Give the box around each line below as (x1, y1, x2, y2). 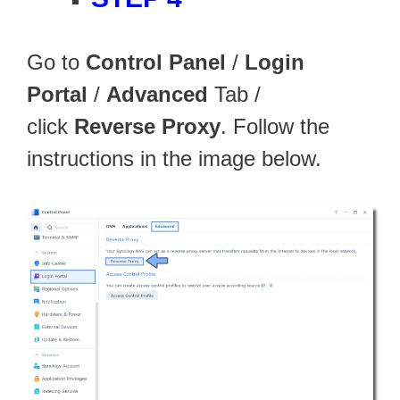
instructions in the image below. (27, 146, 321, 171)
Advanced (106, 81, 208, 106)
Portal (27, 81, 87, 106)
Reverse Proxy (74, 113, 221, 138)
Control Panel (86, 49, 226, 74)
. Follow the (221, 113, 329, 138)
